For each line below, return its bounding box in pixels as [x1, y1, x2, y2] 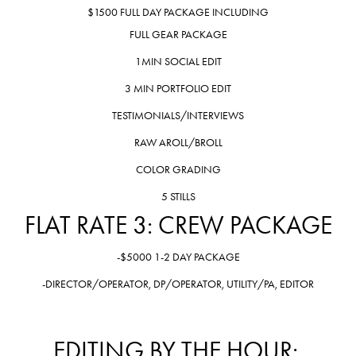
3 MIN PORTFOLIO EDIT [125, 81, 231, 95]
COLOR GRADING [135, 162, 221, 176]
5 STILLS [161, 189, 195, 203]
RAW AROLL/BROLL [133, 135, 222, 149]
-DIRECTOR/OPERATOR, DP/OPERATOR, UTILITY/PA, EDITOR [42, 277, 314, 291]
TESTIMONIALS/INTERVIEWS [112, 108, 244, 122]
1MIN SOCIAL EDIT [134, 54, 222, 68]
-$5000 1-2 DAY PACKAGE [116, 250, 240, 264]
